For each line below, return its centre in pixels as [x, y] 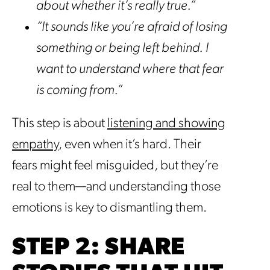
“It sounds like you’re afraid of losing [132, 28]
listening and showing [166, 124]
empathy [35, 145]
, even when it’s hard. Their [130, 145]
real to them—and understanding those [116, 187]
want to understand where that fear [130, 70]
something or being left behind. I [122, 49]
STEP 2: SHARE [99, 249]
